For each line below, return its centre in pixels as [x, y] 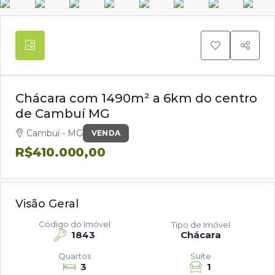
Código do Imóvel [75, 224]
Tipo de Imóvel [200, 225]
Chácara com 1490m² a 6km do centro [136, 98]
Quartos [75, 256]
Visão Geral [47, 204]
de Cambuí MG [63, 114]
